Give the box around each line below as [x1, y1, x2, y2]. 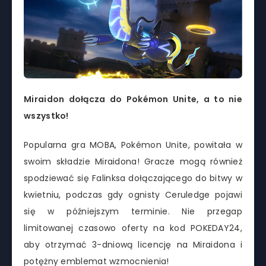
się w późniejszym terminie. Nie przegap [24, 205, 242, 217]
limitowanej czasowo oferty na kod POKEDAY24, [24, 221, 242, 234]
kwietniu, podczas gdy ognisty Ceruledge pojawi [24, 188, 242, 201]
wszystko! [24, 109, 69, 122]
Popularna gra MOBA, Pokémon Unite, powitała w [24, 138, 242, 151]
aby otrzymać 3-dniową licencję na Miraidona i [24, 238, 242, 251]
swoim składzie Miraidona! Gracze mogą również [24, 155, 242, 167]
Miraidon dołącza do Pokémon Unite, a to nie [24, 93, 242, 105]
